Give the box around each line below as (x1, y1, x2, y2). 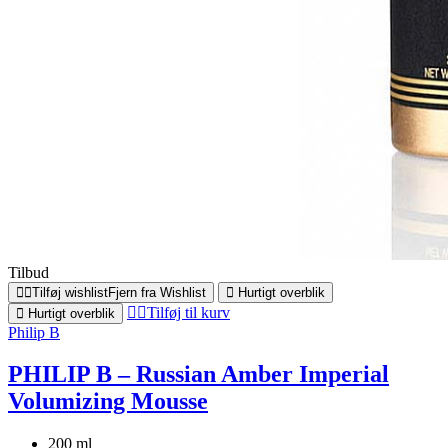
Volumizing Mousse (8, 388, 208, 415)
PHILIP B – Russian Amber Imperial (8, 361, 389, 388)
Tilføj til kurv (147, 303, 230, 321)
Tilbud (8, 263, 49, 281)
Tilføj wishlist (32, 284, 108, 300)
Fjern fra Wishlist (108, 284, 206, 300)
